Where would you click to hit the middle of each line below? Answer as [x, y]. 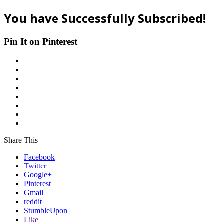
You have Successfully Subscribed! [105, 18]
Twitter [35, 166]
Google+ [38, 174]
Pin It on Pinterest [41, 41]
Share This [21, 140]
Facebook [39, 157]
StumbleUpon [46, 210]
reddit [33, 201]
